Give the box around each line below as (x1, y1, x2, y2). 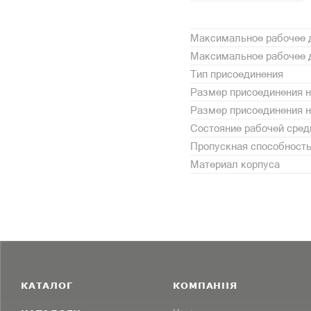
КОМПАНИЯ (173, 279, 237, 291)
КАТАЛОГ (21, 279, 73, 291)
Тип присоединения (190, 67, 283, 80)
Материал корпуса (190, 158, 280, 170)
